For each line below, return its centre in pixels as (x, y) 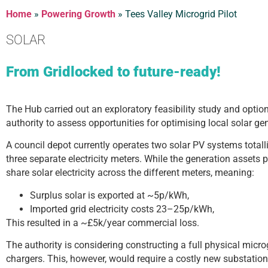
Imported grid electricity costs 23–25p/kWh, (122, 209)
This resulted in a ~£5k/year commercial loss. (103, 223)
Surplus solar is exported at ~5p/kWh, (109, 195)
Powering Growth (78, 14)
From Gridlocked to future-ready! (113, 72)
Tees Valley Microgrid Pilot (181, 14)
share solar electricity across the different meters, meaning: (130, 173)
